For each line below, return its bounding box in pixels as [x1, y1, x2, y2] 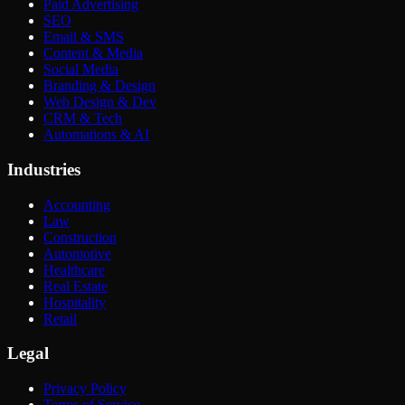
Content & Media [43, 45, 143, 61]
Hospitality [43, 294, 106, 310]
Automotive [43, 245, 111, 261]
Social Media [43, 61, 118, 78]
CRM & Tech [43, 110, 122, 127]
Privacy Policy [43, 381, 127, 396]
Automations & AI [43, 127, 149, 143]
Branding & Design [43, 78, 155, 94]
